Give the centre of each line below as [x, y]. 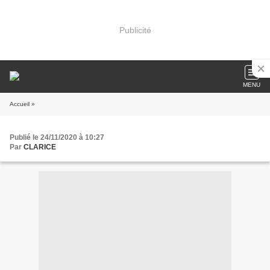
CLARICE [40, 147]
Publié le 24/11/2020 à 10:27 [57, 137]
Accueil [20, 104]
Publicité [135, 30]
